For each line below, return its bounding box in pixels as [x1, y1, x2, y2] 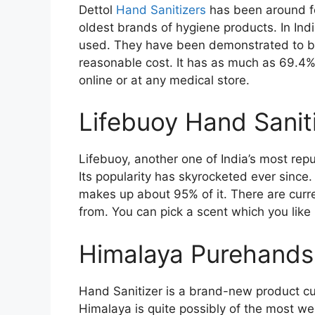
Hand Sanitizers [116, 2, 206, 17]
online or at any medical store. [79, 72, 250, 87]
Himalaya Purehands [79, 238, 314, 269]
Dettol [79, 2, 116, 17]
